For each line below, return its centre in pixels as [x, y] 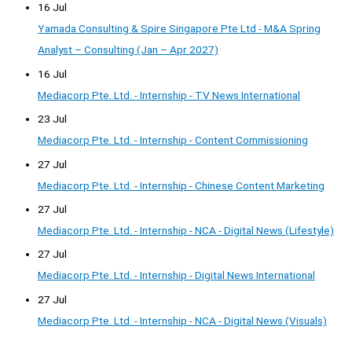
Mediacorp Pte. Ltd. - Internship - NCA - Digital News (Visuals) [182, 320]
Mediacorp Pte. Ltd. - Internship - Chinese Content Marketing [181, 185]
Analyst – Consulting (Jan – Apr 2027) [128, 50]
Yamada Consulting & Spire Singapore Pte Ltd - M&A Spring [179, 29]
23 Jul [52, 119]
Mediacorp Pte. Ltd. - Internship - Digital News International [176, 275]
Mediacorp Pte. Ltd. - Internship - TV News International [169, 95]
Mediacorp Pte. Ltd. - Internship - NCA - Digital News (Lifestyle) [186, 230]
